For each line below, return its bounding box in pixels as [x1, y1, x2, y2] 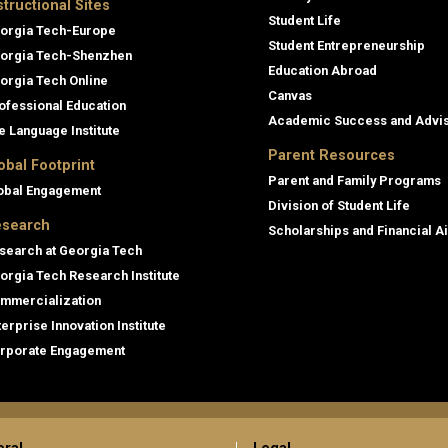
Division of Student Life [268, 197, 410, 213]
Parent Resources [268, 146, 395, 164]
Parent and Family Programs [268, 172, 441, 188]
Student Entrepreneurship [268, 37, 425, 53]
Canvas [268, 87, 312, 103]
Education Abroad [268, 62, 377, 78]
